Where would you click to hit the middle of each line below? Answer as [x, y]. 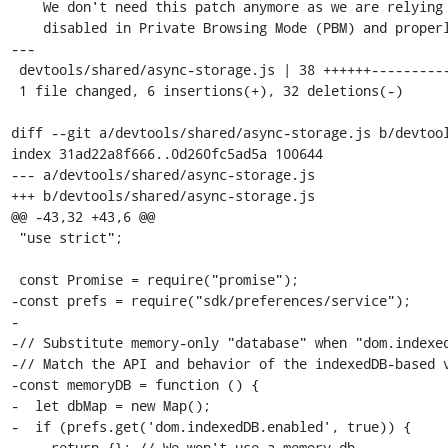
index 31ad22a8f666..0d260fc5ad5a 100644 [166, 153]
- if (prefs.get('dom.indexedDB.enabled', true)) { [210, 426]
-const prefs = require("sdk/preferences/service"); [210, 300]
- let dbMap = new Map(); [110, 405]
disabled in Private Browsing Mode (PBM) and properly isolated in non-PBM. [26, 27]
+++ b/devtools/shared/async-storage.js [162, 195]
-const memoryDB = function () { [134, 384]
